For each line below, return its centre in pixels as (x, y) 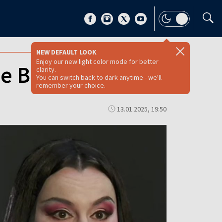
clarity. (46, 69)
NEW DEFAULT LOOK (66, 52)
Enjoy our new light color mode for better (97, 61)
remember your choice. (71, 85)
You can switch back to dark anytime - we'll (99, 77)
